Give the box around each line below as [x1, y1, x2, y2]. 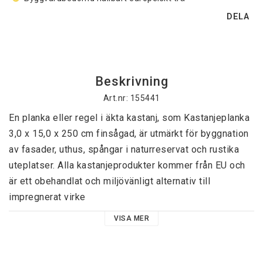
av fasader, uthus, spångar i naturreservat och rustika [9, 144, 239, 156]
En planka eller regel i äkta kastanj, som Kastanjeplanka [9, 112, 249, 124]
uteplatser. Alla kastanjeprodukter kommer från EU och [9, 160, 245, 171]
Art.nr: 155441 [103, 93, 160, 103]
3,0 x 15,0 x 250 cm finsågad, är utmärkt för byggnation [9, 128, 249, 140]
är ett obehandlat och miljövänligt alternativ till [9, 176, 210, 187]
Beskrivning [95, 74, 168, 89]
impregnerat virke [9, 191, 86, 203]
